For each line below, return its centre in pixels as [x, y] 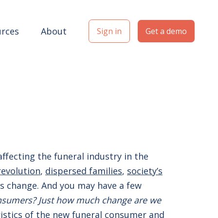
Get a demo [166, 31]
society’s [145, 171]
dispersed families [84, 171]
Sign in [109, 31]
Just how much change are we [100, 200]
